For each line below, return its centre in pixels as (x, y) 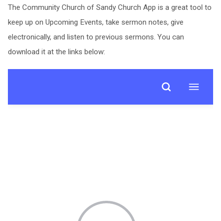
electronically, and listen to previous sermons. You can (96, 37)
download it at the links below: (56, 52)
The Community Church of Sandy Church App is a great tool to (110, 7)
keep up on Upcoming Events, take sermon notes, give (95, 22)
